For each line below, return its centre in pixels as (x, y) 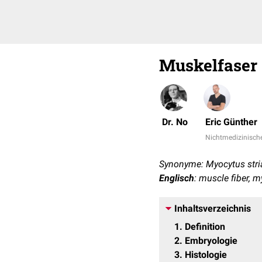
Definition (205, 227)
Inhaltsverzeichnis (213, 208)
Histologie (206, 255)
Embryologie (211, 241)
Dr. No (175, 122)
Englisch (177, 178)
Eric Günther (231, 122)
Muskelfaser (208, 65)
